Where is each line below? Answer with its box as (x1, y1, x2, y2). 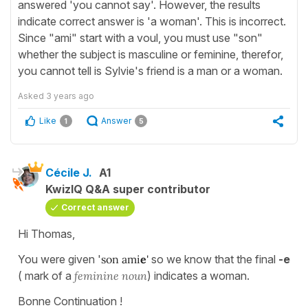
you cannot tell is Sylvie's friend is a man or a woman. (18, 63, 283, 78)
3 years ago (46, 90, 94, 101)
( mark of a (18, 268, 74, 283)
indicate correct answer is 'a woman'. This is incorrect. (18, 14, 286, 28)
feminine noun (74, 268, 147, 283)
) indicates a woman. (147, 268, 250, 283)
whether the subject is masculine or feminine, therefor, (18, 47, 283, 61)
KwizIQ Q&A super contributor (45, 181, 210, 196)
